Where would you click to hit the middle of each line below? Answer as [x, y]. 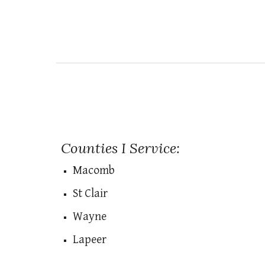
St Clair [90, 194]
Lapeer [89, 240]
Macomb [93, 171]
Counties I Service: [120, 148]
